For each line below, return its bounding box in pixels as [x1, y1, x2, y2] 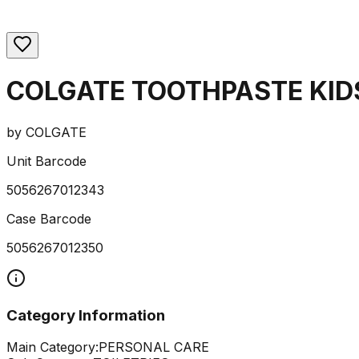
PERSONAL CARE [99, 339, 209, 356]
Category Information [6, 305, 165, 325]
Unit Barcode [6, 152, 87, 169]
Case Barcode [6, 210, 91, 227]
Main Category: [6, 339, 99, 356]
